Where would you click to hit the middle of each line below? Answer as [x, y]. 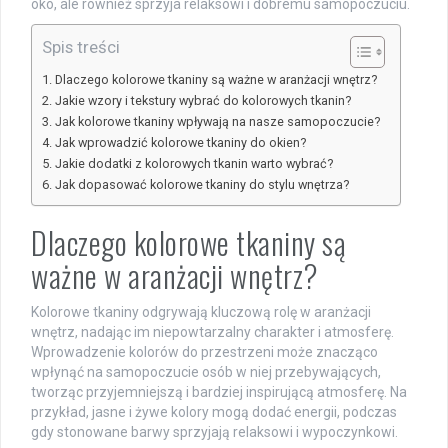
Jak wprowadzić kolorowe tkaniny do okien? [180, 143]
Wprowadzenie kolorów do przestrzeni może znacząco [204, 352]
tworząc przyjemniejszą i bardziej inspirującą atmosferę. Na [219, 392]
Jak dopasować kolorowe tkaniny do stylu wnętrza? [201, 185]
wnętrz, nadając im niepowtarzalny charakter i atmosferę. [212, 332]
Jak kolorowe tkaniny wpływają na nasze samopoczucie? [217, 122]
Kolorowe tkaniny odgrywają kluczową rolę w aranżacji [201, 312]
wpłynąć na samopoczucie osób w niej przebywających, [206, 372]
